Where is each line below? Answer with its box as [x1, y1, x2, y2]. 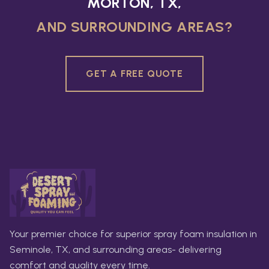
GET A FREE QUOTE [86, 68, 183, 80]
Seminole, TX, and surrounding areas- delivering [10, 244, 222, 256]
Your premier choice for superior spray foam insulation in [10, 228, 257, 240]
